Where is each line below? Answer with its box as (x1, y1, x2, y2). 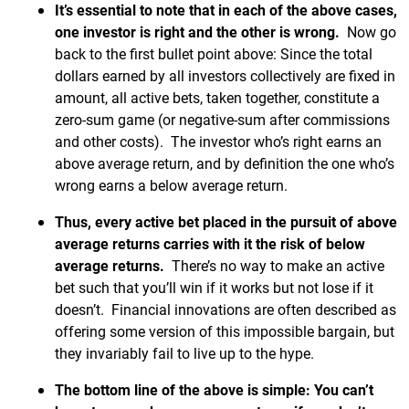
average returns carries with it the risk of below (55, 234, 365, 253)
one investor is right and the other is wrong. (55, 22, 340, 41)
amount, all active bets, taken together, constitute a (55, 88, 380, 107)
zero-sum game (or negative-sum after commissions (55, 110, 390, 129)
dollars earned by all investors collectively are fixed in (55, 66, 395, 85)
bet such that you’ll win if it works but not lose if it (55, 278, 373, 297)
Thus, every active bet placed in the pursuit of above (55, 212, 397, 231)
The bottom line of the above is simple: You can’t (55, 380, 373, 399)
